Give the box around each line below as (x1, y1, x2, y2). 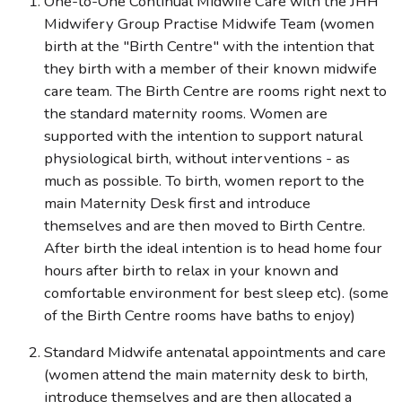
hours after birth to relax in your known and (43, 260, 338, 281)
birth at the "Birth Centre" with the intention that (43, 36, 374, 57)
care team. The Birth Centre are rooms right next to (43, 81, 387, 101)
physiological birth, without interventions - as (43, 148, 350, 169)
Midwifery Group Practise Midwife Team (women (43, 13, 374, 34)
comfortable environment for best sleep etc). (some (43, 283, 389, 303)
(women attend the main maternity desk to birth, (43, 364, 368, 385)
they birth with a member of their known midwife (43, 58, 377, 79)
